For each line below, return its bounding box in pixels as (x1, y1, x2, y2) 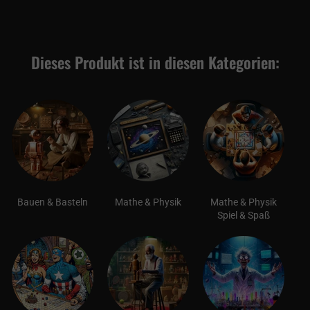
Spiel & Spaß (217, 210, 270, 221)
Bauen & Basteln (17, 197, 88, 208)
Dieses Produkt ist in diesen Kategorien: (30, 50, 280, 74)
